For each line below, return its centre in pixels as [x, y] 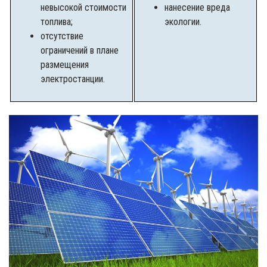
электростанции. [73, 79]
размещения [65, 65]
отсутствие [62, 36]
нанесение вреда [197, 8]
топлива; [57, 22]
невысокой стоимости [83, 8]
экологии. [183, 22]
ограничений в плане [80, 51]
